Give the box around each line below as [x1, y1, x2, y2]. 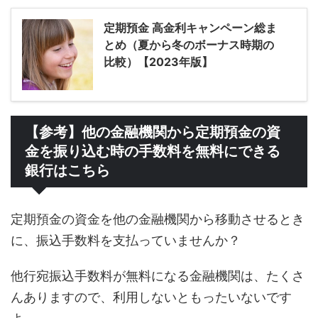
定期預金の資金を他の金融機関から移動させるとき [11, 211, 305, 226]
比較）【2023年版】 [104, 54, 213, 69]
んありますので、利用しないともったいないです [11, 289, 292, 305]
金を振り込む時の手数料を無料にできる [25, 143, 280, 159]
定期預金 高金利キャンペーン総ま [104, 20, 277, 35]
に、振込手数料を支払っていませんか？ [11, 232, 241, 248]
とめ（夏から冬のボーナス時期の [104, 37, 274, 52]
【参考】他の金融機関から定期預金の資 [25, 124, 280, 140]
